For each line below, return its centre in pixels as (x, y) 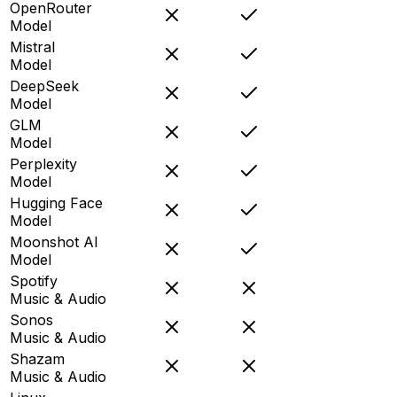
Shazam (37, 358)
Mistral (32, 47)
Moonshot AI (54, 241)
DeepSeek (44, 86)
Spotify (34, 280)
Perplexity (43, 163)
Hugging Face (56, 202)
